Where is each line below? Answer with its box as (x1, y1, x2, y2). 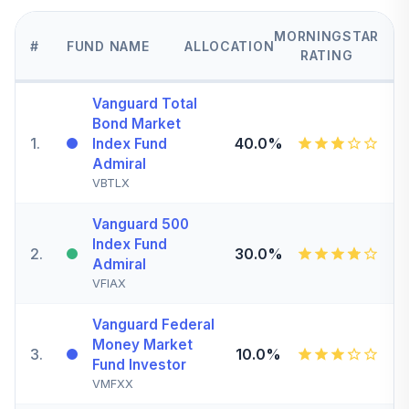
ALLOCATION (184, 37, 275, 54)
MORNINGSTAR (274, 28, 379, 44)
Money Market (92, 336, 193, 353)
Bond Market (92, 115, 181, 132)
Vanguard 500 (92, 215, 189, 233)
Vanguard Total (92, 95, 197, 112)
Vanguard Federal (92, 316, 215, 333)
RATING (300, 47, 353, 63)
